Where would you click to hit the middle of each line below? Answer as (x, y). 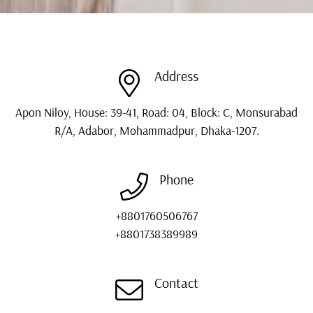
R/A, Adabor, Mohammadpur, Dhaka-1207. (156, 130)
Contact (176, 283)
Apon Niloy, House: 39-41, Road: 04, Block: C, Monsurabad (156, 112)
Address (176, 76)
